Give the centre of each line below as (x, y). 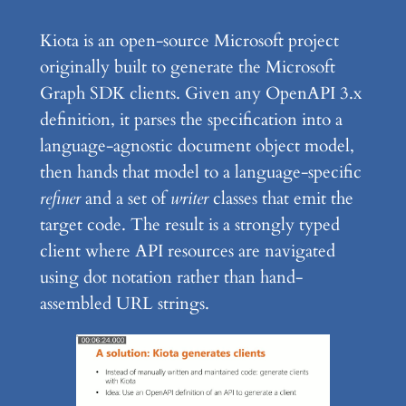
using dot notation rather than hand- (171, 277)
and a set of (125, 198)
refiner (60, 198)
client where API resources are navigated (187, 251)
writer (189, 198)
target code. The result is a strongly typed (189, 224)
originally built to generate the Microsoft (187, 67)
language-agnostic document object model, (197, 145)
